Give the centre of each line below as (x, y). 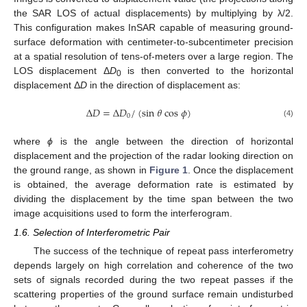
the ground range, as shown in (82, 170)
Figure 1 (168, 170)
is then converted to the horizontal (207, 70)
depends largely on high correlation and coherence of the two (153, 266)
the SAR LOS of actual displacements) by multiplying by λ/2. (153, 13)
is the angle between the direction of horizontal (173, 141)
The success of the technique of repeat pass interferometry (163, 251)
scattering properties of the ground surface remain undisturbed (153, 294)
